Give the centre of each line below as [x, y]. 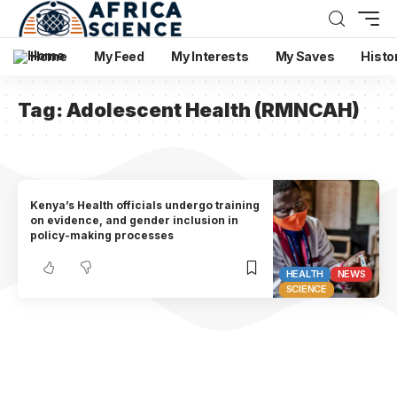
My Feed [119, 56]
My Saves [305, 56]
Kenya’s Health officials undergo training [145, 206]
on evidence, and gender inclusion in [135, 221]
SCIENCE [306, 289]
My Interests [210, 56]
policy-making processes [104, 236]
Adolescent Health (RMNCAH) [213, 110]
